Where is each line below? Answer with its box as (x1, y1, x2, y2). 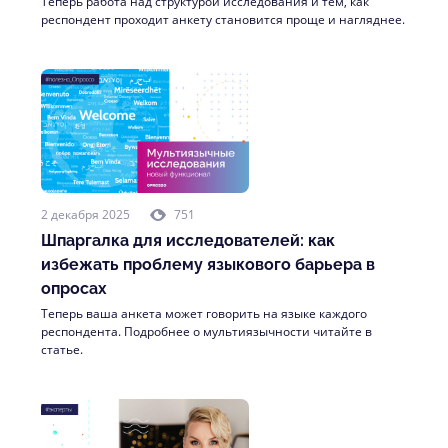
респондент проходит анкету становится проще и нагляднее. (41, 11, 405, 28)
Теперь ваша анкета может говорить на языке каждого (41, 305, 367, 322)
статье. (41, 341, 83, 358)
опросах (41, 279, 107, 298)
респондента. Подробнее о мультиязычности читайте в (41, 323, 372, 340)
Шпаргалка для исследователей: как (41, 231, 335, 250)
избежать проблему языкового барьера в (41, 255, 375, 274)
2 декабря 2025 (41, 206, 130, 223)
